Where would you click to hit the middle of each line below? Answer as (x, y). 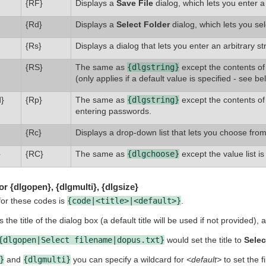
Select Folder (143, 24)
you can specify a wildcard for (128, 260)
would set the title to (204, 240)
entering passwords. (113, 111)
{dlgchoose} (153, 153)
